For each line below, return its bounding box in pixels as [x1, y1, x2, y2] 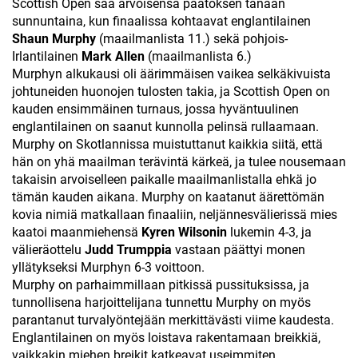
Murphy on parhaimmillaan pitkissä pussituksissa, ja [12, 277, 309, 292]
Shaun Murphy [12, 31, 99, 46]
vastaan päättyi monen [175, 242, 305, 257]
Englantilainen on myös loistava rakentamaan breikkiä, [12, 330, 320, 345]
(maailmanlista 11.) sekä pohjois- [99, 31, 288, 46]
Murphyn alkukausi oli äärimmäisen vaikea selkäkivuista [12, 66, 331, 82]
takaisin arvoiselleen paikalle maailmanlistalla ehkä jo [12, 172, 316, 187]
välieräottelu [12, 242, 85, 257]
